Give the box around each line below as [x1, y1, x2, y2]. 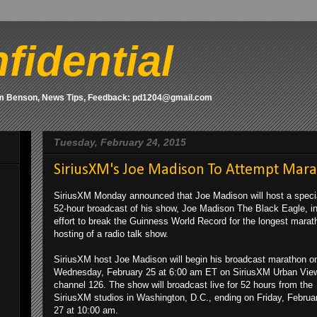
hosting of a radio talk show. [54, 229, 168, 239]
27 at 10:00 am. [54, 305, 118, 316]
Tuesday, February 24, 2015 [54, 137, 186, 148]
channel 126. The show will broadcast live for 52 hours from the [54, 279, 313, 290]
